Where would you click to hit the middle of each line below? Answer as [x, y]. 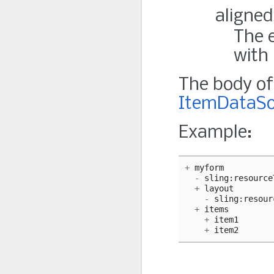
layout [219, 189]
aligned [244, 17]
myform [209, 168]
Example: [215, 133]
